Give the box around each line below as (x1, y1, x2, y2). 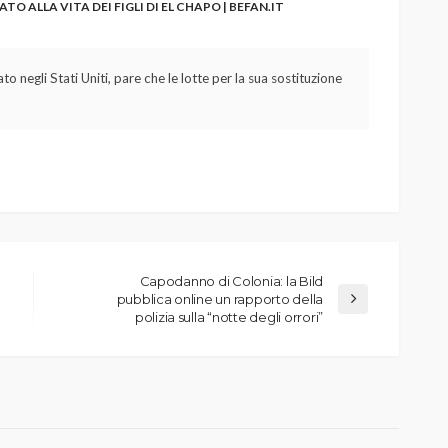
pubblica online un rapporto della (116, 290, 323, 307)
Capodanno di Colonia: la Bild (139, 272, 323, 289)
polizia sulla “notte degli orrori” (134, 308, 323, 325)
